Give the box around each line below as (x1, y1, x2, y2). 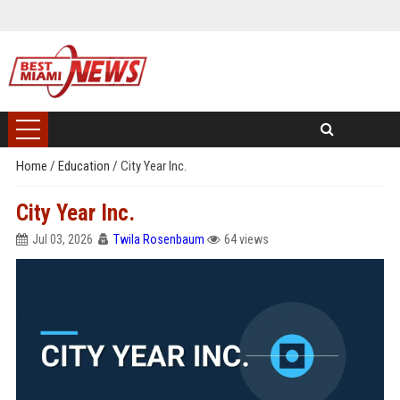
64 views (223, 232, 269, 246)
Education (57, 158, 112, 174)
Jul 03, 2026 (31, 232, 93, 246)
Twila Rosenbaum (112, 232, 204, 246)
